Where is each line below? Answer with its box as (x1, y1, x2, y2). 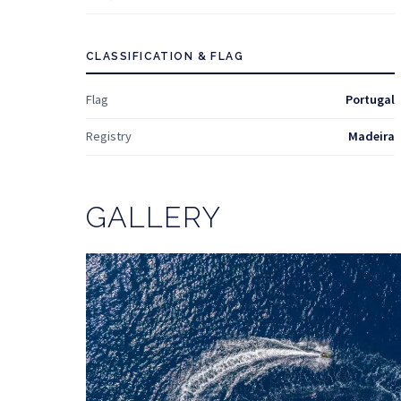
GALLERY (86, 200, 221, 235)
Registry (86, 128, 132, 145)
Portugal (346, 90, 395, 107)
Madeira (348, 128, 395, 145)
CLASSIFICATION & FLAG (86, 50, 244, 64)
